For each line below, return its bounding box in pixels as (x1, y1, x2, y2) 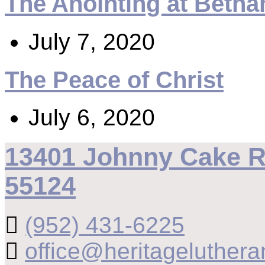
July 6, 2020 (28, 105, 155, 131)
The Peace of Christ (5, 66, 224, 93)
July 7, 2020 (28, 28, 155, 54)
